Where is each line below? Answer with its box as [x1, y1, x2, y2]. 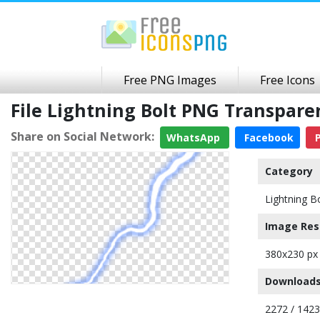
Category [265, 164, 313, 178]
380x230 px [265, 247, 318, 261]
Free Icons [260, 72, 315, 88]
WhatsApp [166, 131, 223, 144]
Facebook [241, 131, 294, 144]
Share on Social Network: [11, 128, 154, 144]
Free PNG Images [124, 72, 216, 88]
